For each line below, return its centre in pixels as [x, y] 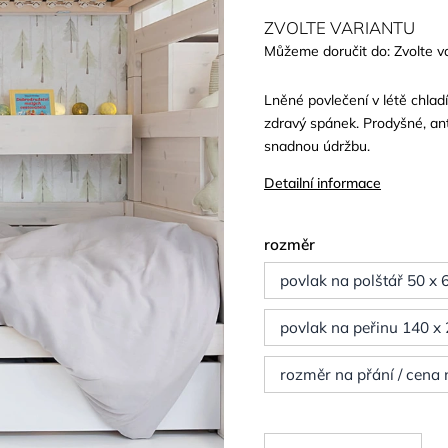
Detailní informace [323, 183]
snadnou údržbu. [317, 146]
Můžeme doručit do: [327, 51]
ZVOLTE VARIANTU [340, 27]
